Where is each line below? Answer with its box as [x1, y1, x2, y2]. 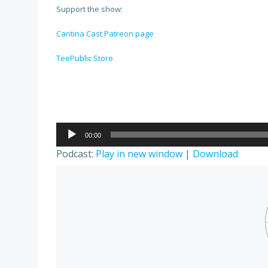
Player [56, 138, 84, 151]
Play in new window [96, 147, 182, 161]
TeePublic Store [56, 53, 113, 64]
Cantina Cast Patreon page [56, 28, 154, 39]
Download [193, 147, 238, 161]
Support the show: [56, 4, 123, 15]
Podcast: [56, 147, 96, 161]
